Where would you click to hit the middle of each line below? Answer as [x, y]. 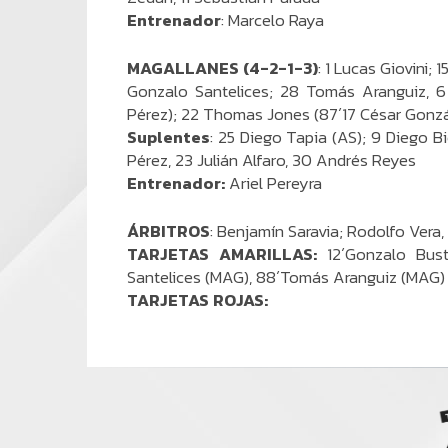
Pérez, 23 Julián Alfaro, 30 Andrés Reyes [271, 160]
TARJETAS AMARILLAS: [227, 254]
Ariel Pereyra [273, 183]
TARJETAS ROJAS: [199, 300]
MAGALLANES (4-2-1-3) [223, 68]
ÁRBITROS [168, 231]
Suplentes [168, 137]
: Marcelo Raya [272, 20]
